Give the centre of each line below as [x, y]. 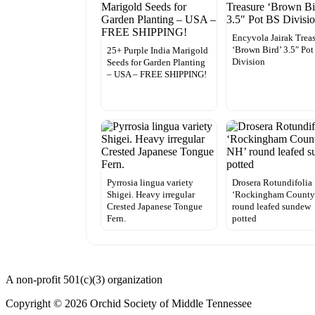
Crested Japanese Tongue [155, 206]
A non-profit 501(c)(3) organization [84, 279]
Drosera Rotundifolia [272, 182]
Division [249, 61]
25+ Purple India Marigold [157, 50]
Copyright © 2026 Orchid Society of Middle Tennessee [129, 303]
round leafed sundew [272, 206]
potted [245, 218]
